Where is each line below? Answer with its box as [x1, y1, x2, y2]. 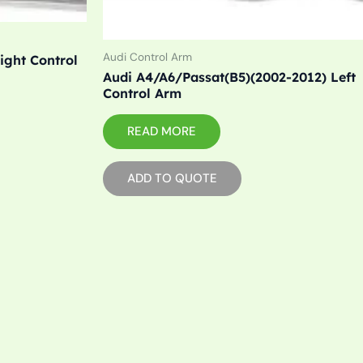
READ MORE [127, 122, 196, 139]
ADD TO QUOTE [127, 169, 217, 186]
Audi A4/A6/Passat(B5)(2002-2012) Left [103, 69, 356, 86]
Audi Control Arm [103, 49, 192, 64]
